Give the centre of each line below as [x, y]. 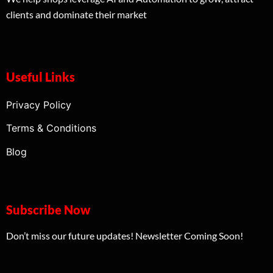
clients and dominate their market [76, 14]
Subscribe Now [48, 210]
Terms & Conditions [51, 128]
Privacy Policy [39, 105]
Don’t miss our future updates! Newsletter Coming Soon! [125, 236]
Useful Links [41, 77]
